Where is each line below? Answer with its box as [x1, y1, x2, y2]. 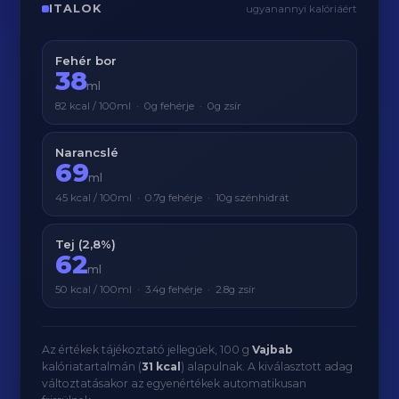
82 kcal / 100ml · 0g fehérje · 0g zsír [55, 100, 242, 112]
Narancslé [55, 145, 119, 159]
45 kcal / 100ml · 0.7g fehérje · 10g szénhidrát [55, 191, 290, 204]
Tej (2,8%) [55, 237, 117, 251]
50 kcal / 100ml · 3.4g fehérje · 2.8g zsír [55, 283, 256, 296]
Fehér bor [55, 53, 118, 68]
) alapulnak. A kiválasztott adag [181, 360, 354, 373]
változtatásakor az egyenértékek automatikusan [42, 377, 307, 390]
